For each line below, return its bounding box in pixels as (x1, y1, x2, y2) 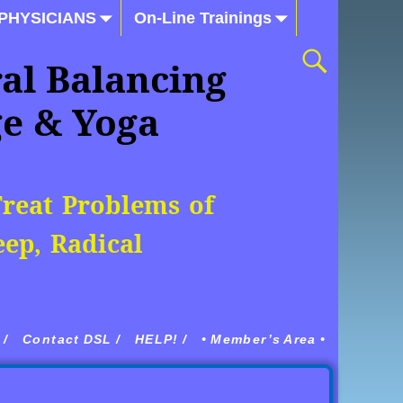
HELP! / (134, 332, 188, 346)
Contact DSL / (22, 332, 121, 346)
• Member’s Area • (201, 332, 326, 346)
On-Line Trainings (133, 8, 272, 27)
